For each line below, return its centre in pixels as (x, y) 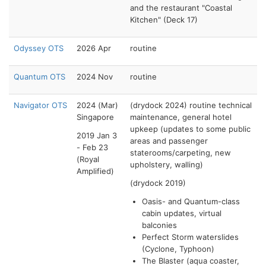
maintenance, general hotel (181, 117)
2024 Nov (95, 76)
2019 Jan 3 (97, 135)
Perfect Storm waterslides (190, 237)
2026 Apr (94, 48)
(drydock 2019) (158, 183)
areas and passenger (169, 140)
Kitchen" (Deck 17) (164, 19)
